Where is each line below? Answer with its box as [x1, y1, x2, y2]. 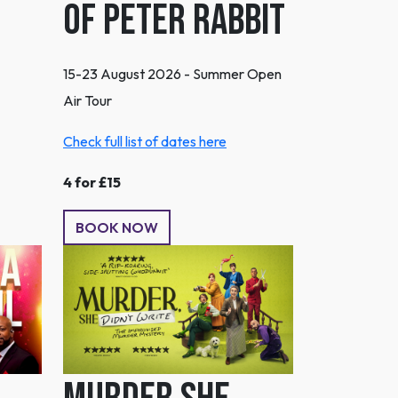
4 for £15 [63, 172, 121, 191]
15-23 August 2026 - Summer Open [63, 64, 282, 83]
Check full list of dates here [63, 131, 227, 150]
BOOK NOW [76, 218, 158, 236]
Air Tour [63, 91, 112, 109]
